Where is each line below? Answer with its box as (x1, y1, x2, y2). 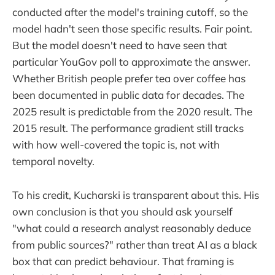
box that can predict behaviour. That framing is (12, 254, 234, 268)
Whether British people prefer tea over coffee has (12, 72, 246, 85)
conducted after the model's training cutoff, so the (12, 6, 248, 19)
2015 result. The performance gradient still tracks (12, 122, 244, 135)
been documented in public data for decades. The (12, 88, 244, 102)
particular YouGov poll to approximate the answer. (12, 55, 250, 69)
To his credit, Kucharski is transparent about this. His (12, 188, 259, 201)
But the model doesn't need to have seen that (12, 39, 227, 52)
